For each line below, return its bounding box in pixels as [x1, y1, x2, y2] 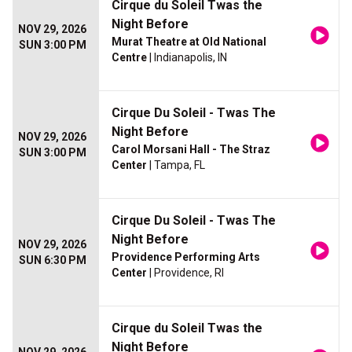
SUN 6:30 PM [19, 254, 86, 267]
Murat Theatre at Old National [112, 35, 266, 49]
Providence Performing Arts [112, 251, 260, 264]
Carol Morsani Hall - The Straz [112, 143, 270, 156]
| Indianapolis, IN [147, 51, 227, 64]
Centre [112, 51, 147, 64]
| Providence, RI [147, 266, 224, 280]
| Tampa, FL [147, 159, 205, 172]
